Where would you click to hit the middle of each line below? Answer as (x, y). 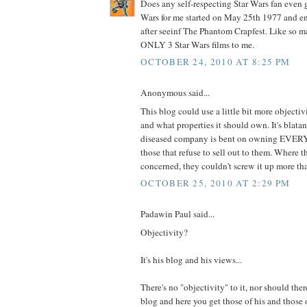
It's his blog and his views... (191, 259)
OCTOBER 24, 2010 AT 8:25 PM (216, 62)
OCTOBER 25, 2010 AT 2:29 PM (216, 183)
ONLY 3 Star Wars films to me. (197, 44)
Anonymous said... (175, 93)
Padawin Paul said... (177, 214)
